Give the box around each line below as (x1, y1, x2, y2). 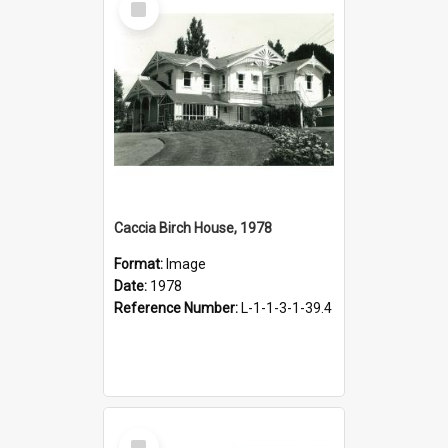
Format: (114, 255, 166, 272)
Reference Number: (114, 299, 241, 316)
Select (123, 426, 166, 445)
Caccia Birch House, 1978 (114, 219, 272, 236)
